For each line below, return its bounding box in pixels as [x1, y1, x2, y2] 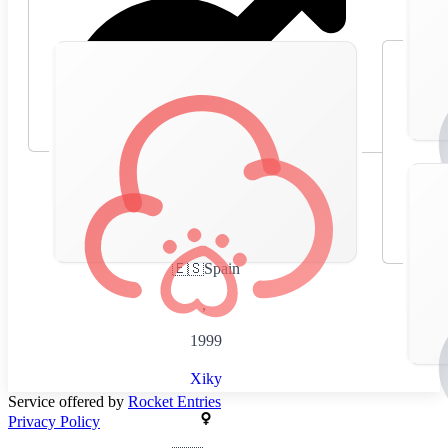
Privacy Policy [8, 412, 100, 430]
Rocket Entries [128, 392, 221, 410]
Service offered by [8, 392, 128, 410]
